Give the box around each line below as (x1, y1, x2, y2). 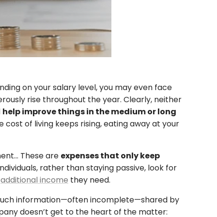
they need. (68, 174, 110, 186)
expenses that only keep (61, 150, 160, 161)
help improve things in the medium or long (2, 106, 176, 117)
